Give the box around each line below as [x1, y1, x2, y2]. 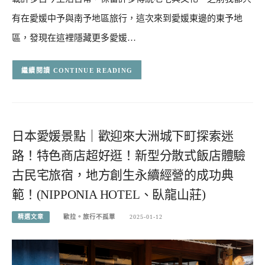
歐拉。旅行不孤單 [63, 213, 116, 220]
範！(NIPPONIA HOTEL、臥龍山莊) [12, 188, 206, 202]
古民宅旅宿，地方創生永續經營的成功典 [12, 168, 234, 183]
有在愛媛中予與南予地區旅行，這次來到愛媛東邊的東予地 [12, 14, 243, 24]
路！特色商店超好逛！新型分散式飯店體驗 [12, 148, 246, 163]
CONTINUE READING [53, 66, 133, 74]
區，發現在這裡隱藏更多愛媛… [12, 33, 136, 43]
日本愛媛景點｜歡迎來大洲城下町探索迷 [12, 129, 234, 144]
